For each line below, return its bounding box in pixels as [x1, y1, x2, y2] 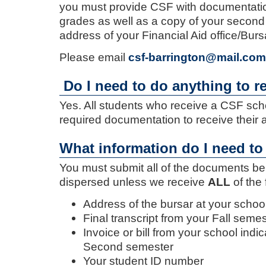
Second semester [83, 240, 173, 254]
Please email [59, 50, 128, 64]
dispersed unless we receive [59, 175, 208, 189]
